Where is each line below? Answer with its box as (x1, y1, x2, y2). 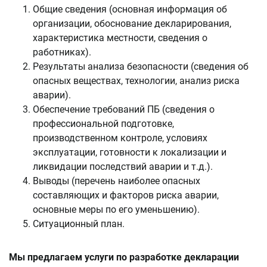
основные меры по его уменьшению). (33, 204, 200, 215)
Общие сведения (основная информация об (33, 4, 227, 15)
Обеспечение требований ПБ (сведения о (33, 104, 215, 115)
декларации (184, 252, 239, 263)
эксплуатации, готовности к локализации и (33, 147, 226, 158)
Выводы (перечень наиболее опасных (33, 175, 200, 187)
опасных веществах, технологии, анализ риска (33, 75, 240, 86)
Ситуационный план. (33, 218, 125, 229)
